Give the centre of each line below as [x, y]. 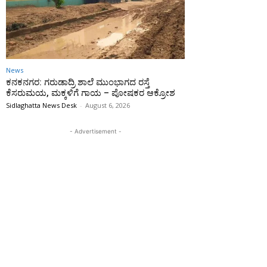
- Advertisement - [95, 131]
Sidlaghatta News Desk [41, 105]
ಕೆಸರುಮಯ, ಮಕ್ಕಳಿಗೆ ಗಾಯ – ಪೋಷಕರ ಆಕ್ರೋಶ [91, 93]
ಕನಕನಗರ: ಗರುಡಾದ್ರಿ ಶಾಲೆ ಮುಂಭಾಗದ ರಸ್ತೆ [78, 83]
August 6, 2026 [108, 105]
